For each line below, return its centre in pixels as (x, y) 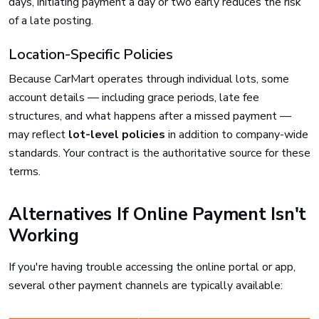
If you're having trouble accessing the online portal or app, (152, 267)
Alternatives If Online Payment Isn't (157, 214)
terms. (25, 172)
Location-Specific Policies (91, 54)
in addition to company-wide (237, 135)
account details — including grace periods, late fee (134, 98)
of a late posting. (51, 21)
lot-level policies (117, 135)
